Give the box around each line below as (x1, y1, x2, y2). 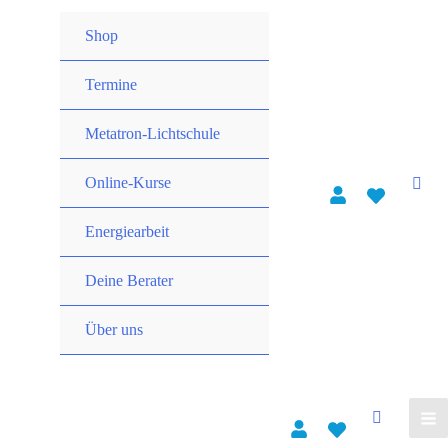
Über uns (85, 321, 143, 338)
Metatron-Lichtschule (85, 125, 220, 142)
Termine (85, 76, 137, 93)
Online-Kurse (85, 174, 171, 191)
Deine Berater (85, 272, 173, 289)
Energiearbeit (85, 223, 169, 240)
